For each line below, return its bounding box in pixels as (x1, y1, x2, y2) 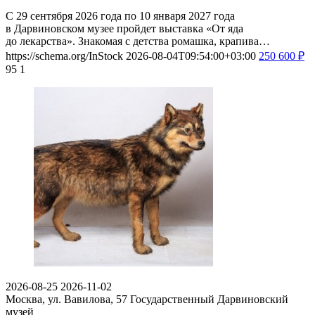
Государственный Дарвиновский (130, 293, 288, 306)
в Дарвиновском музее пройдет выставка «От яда (6, 22, 243, 35)
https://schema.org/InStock (6, 50, 123, 63)
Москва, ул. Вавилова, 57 (6, 293, 130, 306)
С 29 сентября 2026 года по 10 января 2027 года (6, 10, 235, 22)
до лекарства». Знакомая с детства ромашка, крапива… (6, 35, 270, 48)
